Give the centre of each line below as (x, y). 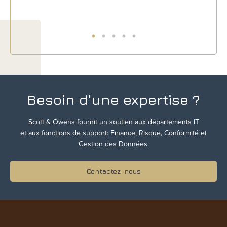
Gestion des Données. (113, 144)
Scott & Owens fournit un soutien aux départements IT (113, 122)
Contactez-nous (113, 171)
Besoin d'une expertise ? (113, 99)
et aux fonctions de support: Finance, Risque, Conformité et (113, 133)
